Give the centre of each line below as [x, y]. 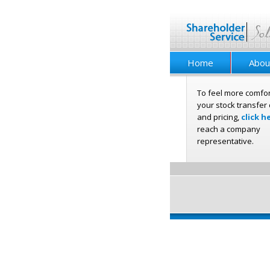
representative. [225, 141]
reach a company [229, 129]
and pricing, [219, 117]
